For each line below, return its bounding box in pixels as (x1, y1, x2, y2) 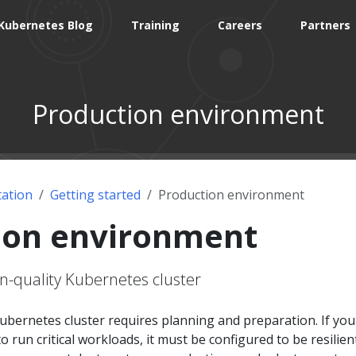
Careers (218, 17, 263, 33)
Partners (300, 17, 351, 33)
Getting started (50, 185, 141, 203)
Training (131, 17, 180, 33)
